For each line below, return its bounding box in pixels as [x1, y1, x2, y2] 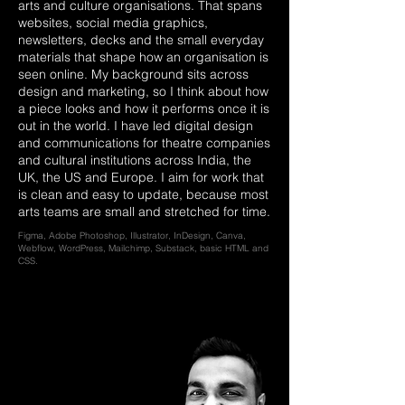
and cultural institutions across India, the [18, 152, 251, 168]
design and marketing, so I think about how [18, 83, 268, 99]
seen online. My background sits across [18, 66, 249, 82]
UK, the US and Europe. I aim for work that [18, 169, 264, 185]
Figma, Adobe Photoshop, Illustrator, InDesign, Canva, [18, 230, 246, 241]
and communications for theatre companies [18, 135, 270, 151]
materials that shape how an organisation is [18, 49, 268, 65]
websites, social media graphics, [18, 14, 208, 31]
